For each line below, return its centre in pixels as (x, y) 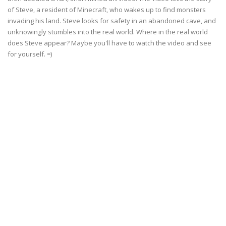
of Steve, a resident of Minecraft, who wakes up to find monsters (107, 10)
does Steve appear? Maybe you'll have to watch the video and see (109, 43)
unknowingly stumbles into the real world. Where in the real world (108, 32)
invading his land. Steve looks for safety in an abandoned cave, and (112, 21)
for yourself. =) (30, 54)
